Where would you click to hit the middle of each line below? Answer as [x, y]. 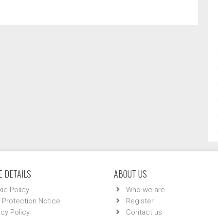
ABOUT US [130, 174]
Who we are [145, 190]
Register [140, 201]
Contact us [144, 212]
